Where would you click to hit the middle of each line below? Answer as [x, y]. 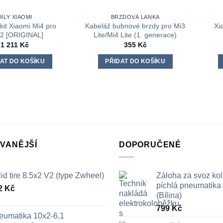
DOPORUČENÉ [150, 145]
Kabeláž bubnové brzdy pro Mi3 [135, 26]
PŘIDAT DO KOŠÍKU [135, 61]
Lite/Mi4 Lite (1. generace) [135, 35]
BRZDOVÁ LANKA [135, 17]
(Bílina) [169, 195]
